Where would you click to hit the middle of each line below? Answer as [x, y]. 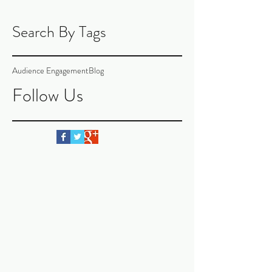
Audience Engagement [50, 71]
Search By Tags [59, 32]
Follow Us [48, 96]
